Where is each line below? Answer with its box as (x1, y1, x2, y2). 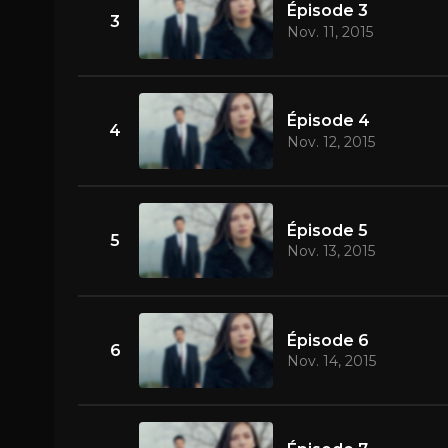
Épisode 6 (286, 330, 369, 350)
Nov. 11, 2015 (286, 22, 373, 41)
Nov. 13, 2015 (286, 242, 375, 261)
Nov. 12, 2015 (286, 132, 375, 151)
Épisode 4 (286, 111, 370, 131)
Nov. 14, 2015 (286, 352, 376, 371)
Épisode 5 (286, 220, 368, 240)
